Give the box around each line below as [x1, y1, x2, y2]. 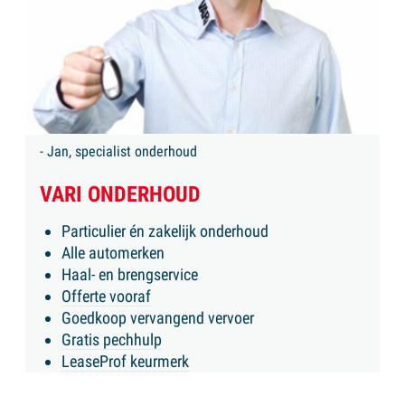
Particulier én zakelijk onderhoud [61, 221, 268, 240]
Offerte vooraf [61, 286, 151, 306]
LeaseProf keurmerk [61, 351, 189, 371]
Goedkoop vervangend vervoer [61, 307, 254, 327]
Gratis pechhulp [61, 329, 162, 349]
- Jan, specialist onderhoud [40, 142, 197, 160]
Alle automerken [61, 242, 165, 262]
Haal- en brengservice [61, 264, 198, 284]
